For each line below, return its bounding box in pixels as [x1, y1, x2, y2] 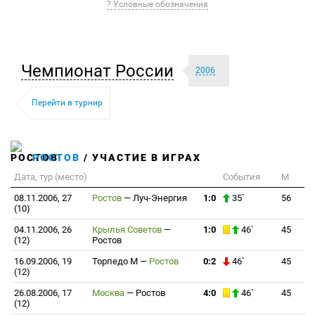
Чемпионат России [21, 60, 174, 81]
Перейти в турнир [32, 98, 103, 108]
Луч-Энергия [133, 193, 187, 203]
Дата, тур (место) [14, 172, 87, 182]
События [223, 172, 260, 182]
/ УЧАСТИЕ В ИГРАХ [80, 152, 201, 163]
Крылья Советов [92, 224, 164, 235]
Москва [92, 288, 127, 298]
